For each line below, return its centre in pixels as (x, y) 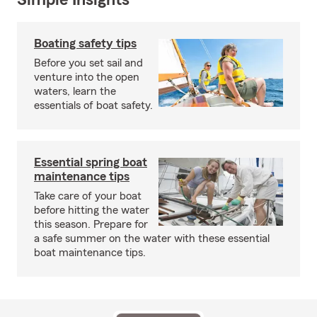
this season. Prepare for (91, 224)
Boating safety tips (85, 43)
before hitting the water (92, 210)
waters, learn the (75, 91)
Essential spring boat (91, 162)
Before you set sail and (88, 63)
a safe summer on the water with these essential (152, 238)
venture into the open (87, 77)
